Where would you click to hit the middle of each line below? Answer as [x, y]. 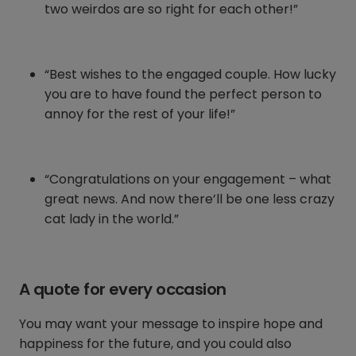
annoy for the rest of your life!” [140, 114]
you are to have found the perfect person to [183, 95]
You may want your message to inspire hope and [171, 324]
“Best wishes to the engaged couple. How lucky [190, 75]
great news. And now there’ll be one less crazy [190, 199]
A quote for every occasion [123, 290]
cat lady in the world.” [112, 219]
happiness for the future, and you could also [155, 344]
